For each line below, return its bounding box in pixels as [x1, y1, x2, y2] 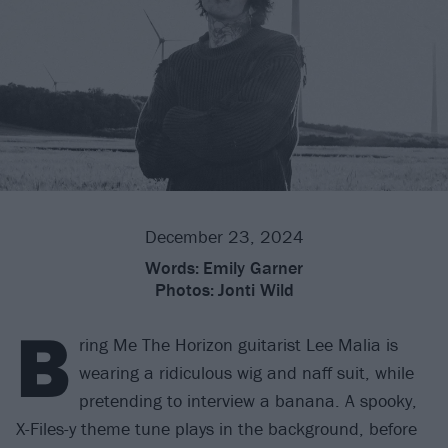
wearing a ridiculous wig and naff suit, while [79, 361, 414, 385]
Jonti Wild [217, 278, 294, 302]
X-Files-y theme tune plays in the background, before [16, 417, 417, 441]
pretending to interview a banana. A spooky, [79, 389, 417, 413]
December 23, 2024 [144, 225, 304, 249]
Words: [145, 256, 199, 280]
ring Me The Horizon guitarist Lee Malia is [79, 333, 398, 357]
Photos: [154, 278, 214, 302]
